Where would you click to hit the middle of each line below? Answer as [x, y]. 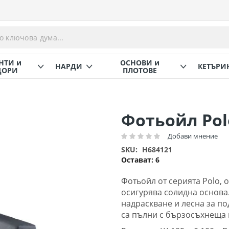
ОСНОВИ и [140, 62]
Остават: [139, 160]
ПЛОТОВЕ [140, 70]
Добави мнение [193, 136]
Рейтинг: [136, 140]
